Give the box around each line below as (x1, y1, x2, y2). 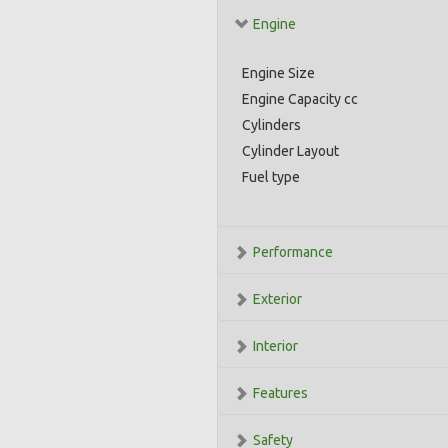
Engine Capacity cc (242, 91, 358, 107)
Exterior (253, 291, 302, 307)
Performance (253, 244, 333, 260)
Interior (253, 338, 298, 354)
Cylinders (242, 117, 301, 133)
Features (253, 385, 308, 401)
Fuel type (242, 169, 300, 185)
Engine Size (242, 65, 315, 81)
